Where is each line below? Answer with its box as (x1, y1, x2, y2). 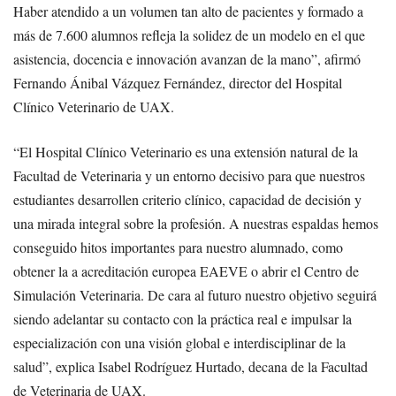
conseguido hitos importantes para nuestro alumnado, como (13, 238, 343, 257)
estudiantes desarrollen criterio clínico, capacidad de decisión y (13, 190, 362, 209)
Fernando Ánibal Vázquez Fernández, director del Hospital (13, 73, 342, 93)
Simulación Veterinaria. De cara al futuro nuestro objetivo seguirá (13, 286, 377, 305)
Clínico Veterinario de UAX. (13, 97, 174, 117)
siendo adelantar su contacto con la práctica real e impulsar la (13, 309, 352, 329)
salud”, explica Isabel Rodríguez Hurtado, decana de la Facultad (13, 357, 368, 377)
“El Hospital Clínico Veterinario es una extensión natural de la (13, 142, 358, 162)
